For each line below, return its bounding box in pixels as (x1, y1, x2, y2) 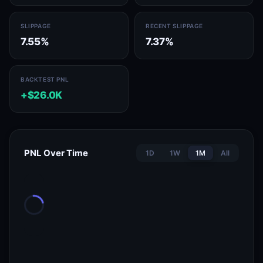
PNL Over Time (24, 147, 88, 159)
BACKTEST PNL (21, 76, 69, 83)
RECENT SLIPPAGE (146, 22, 203, 29)
